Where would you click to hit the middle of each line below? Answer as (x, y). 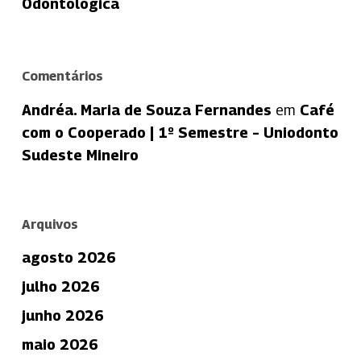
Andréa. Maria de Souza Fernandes (146, 110)
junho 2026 (62, 315)
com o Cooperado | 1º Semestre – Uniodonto (180, 132)
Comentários (62, 76)
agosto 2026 (68, 257)
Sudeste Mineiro (80, 155)
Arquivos (50, 224)
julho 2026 (60, 286)
